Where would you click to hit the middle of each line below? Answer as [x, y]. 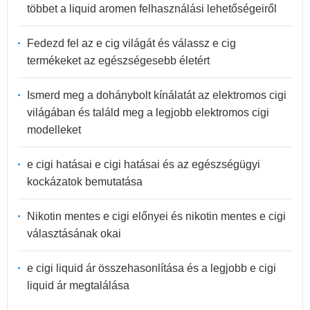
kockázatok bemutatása [85, 181]
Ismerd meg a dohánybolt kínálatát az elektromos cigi [157, 95]
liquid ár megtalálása [78, 285]
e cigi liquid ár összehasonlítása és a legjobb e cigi [152, 268]
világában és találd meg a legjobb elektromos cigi [148, 112]
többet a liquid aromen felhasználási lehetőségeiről [152, 8]
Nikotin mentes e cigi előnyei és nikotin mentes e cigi [156, 216]
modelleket [54, 129]
